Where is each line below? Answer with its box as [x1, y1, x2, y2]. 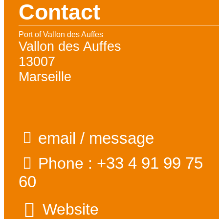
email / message [38, 129, 154, 148]
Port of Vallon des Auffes [19, 30, 104, 39]
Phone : [38, 154, 97, 173]
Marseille [19, 69, 72, 85]
